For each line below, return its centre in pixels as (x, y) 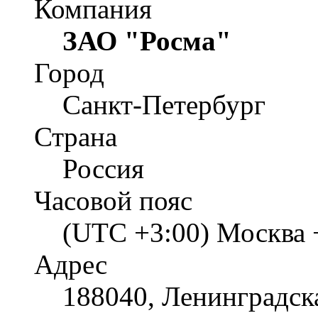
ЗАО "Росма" (147, 41)
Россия (103, 169)
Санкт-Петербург (164, 105)
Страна (76, 137)
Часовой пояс (113, 201)
